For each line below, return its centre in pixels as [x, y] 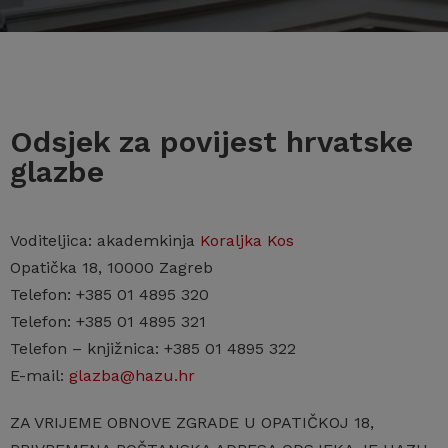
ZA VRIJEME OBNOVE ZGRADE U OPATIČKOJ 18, [192, 422]
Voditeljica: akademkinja [105, 240]
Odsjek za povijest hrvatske [211, 141]
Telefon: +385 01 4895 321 [108, 321]
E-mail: [39, 375]
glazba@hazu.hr [132, 375]
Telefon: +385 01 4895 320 [109, 294]
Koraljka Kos [247, 240]
